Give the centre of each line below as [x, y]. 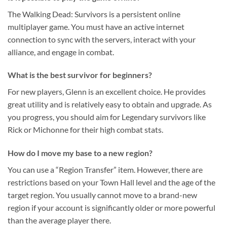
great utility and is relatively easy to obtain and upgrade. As [110, 104]
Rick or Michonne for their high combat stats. [85, 130]
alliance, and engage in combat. [61, 52]
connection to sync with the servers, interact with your [102, 39]
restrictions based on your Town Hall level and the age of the [111, 182]
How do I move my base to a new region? [80, 153]
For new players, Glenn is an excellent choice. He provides [107, 92]
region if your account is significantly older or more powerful [111, 208]
